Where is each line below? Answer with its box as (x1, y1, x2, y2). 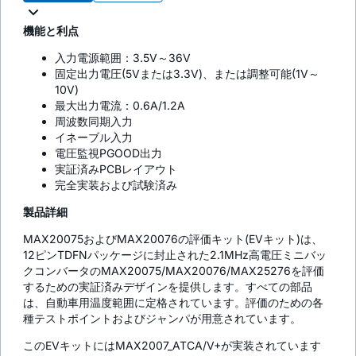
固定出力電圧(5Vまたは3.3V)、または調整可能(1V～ (55, 67, 319, 81)
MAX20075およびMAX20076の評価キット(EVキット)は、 (23, 232, 323, 246)
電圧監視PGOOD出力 (55, 146, 162, 161)
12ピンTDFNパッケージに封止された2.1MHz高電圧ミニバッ (23, 248, 327, 262)
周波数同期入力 (55, 114, 133, 129)
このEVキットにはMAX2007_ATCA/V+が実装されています (23, 339, 321, 353)
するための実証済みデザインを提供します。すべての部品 (23, 280, 312, 294)
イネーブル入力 (55, 130, 133, 145)
